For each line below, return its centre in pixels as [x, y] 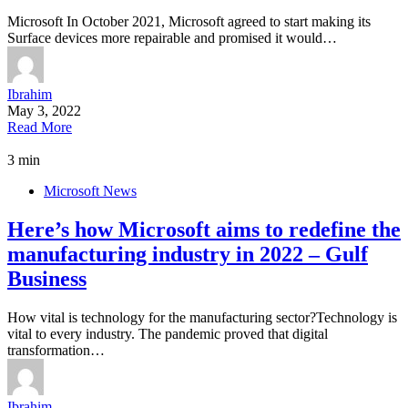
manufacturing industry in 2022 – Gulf [188, 254]
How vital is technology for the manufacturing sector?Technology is [202, 317]
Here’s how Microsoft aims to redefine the [204, 229]
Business [47, 278]
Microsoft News [90, 190]
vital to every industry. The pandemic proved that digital [168, 333]
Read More [40, 127]
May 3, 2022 [44, 110]
